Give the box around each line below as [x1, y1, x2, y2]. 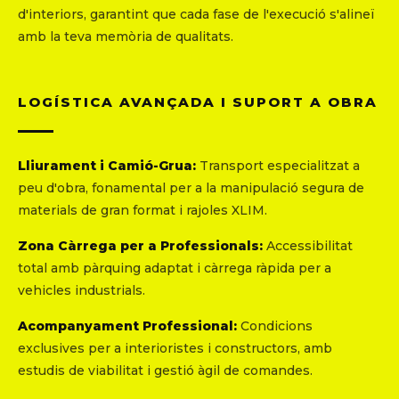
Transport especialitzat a [196, 158, 360, 175]
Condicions [237, 318, 313, 335]
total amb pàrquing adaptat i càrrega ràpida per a [18, 260, 331, 277]
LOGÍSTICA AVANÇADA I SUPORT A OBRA [18, 94, 378, 111]
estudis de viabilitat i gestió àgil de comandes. [18, 362, 313, 379]
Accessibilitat [263, 238, 353, 255]
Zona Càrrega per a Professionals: [18, 238, 263, 255]
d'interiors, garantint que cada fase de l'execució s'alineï [18, 6, 375, 23]
